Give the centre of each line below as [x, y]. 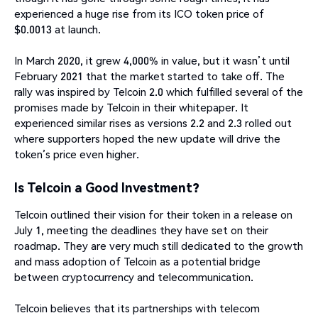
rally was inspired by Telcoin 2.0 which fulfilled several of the [159, 92]
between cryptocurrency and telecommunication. [134, 277]
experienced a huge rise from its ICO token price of [139, 14]
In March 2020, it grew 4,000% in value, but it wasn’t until [152, 61]
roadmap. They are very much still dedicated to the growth [159, 246]
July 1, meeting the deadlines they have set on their [141, 230]
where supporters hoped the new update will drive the [147, 139]
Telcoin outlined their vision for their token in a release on [153, 215]
